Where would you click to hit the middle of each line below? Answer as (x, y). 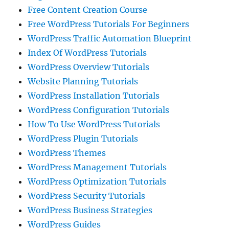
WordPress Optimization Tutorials (97, 181)
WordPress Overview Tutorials (89, 67)
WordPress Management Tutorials (97, 167)
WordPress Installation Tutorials (94, 95)
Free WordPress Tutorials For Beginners (109, 24)
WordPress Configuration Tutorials (99, 110)
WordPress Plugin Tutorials (83, 138)
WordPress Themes (67, 153)
